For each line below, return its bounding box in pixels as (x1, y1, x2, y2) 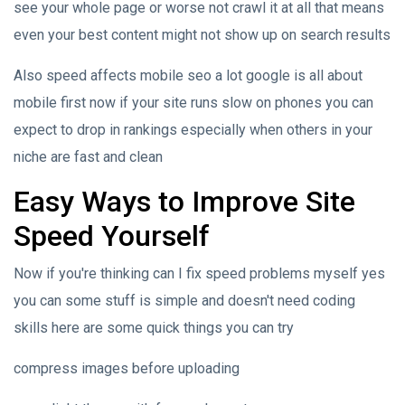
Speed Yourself (14, 218, 210, 253)
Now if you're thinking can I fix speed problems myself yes (14, 264, 385, 282)
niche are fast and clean (14, 147, 163, 165)
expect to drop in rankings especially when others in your (14, 120, 372, 138)
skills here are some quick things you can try (14, 318, 294, 336)
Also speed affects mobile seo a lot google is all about (14, 66, 363, 84)
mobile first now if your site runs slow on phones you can (14, 93, 373, 111)
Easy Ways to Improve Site (14, 184, 355, 219)
